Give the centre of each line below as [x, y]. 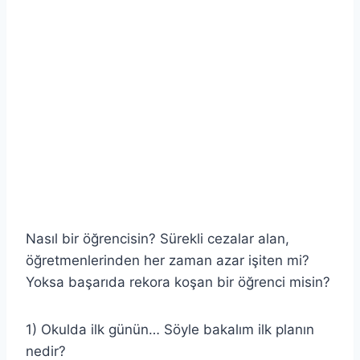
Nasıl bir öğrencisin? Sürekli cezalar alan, [157, 238]
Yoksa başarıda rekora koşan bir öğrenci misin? [178, 282]
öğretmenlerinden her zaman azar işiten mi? [168, 260]
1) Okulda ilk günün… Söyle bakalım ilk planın [170, 329]
